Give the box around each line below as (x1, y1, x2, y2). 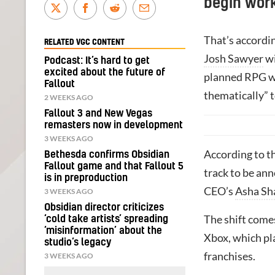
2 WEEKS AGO (44, 92, 93, 102)
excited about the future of (44, 67, 165, 77)
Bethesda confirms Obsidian (44, 149, 169, 160)
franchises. (204, 249, 255, 263)
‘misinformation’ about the (44, 225, 162, 236)
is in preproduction (44, 172, 128, 183)
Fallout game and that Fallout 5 (44, 161, 184, 171)
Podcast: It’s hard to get (44, 55, 150, 66)
